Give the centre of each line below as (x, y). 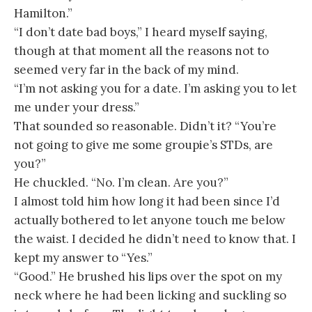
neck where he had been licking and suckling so (150, 296)
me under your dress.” (77, 108)
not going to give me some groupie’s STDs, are (143, 145)
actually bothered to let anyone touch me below (150, 220)
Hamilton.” (43, 14)
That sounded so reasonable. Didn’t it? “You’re (145, 126)
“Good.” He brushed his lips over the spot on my (148, 277)
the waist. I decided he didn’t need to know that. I (155, 239)
